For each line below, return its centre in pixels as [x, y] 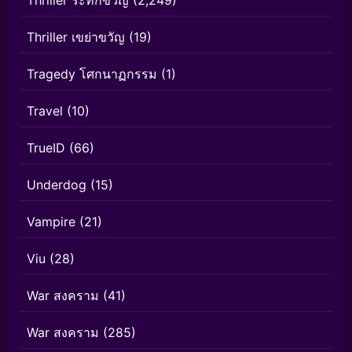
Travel [45, 110]
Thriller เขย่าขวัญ [76, 37]
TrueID [46, 147]
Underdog [57, 184]
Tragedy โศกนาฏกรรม [92, 73]
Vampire [51, 221]
